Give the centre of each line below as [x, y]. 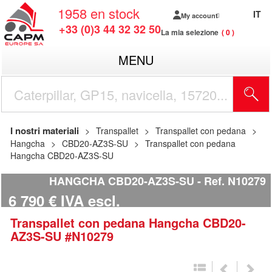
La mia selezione [190, 32]
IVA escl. [90, 201]
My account [199, 15]
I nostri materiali [45, 131]
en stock [115, 13]
